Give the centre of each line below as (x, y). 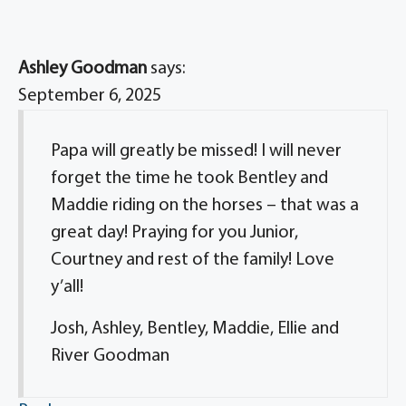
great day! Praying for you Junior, (174, 233)
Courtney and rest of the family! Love (193, 260)
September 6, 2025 (90, 96)
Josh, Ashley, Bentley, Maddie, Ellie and (195, 329)
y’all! (67, 287)
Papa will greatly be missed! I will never (196, 151)
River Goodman (110, 356)
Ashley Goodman (82, 69)
